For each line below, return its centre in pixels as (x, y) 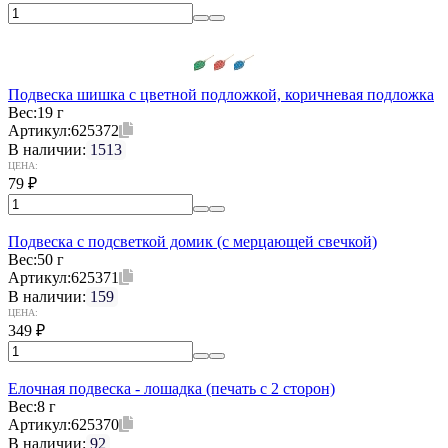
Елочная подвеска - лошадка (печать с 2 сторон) (171, 388)
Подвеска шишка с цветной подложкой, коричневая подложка (221, 94)
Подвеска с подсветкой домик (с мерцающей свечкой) (192, 241)
